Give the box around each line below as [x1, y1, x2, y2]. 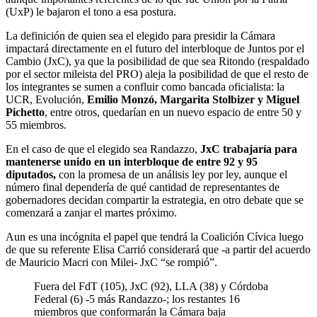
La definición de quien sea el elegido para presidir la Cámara [6, 29, 275, 42]
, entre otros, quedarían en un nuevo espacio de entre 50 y [45, 105, 301, 118]
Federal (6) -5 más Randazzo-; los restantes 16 [34, 292, 240, 305]
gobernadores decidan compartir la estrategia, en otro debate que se [6, 193, 304, 206]
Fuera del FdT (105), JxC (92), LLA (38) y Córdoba [34, 279, 268, 292]
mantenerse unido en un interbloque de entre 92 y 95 [6, 155, 258, 168]
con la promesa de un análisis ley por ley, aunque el [56, 168, 287, 180]
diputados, [6, 168, 56, 180]
